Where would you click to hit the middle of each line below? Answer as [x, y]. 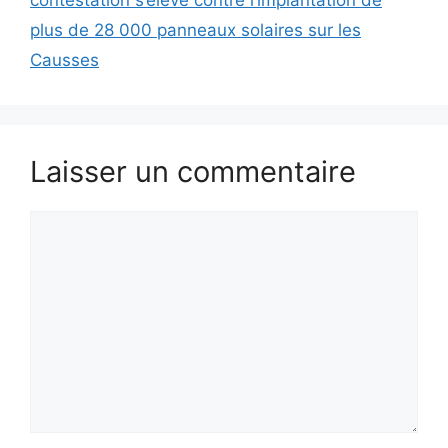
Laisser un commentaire [193, 171]
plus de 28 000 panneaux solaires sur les [195, 29]
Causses [64, 59]
